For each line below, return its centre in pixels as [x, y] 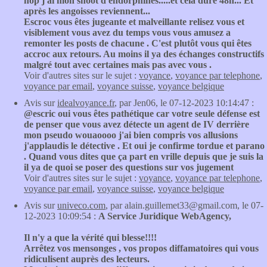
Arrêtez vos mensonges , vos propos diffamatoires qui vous [141, 248]
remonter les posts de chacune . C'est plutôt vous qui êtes [138, 43]
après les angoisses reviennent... [87, 11]
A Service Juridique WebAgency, [165, 216]
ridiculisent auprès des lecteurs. [87, 259]
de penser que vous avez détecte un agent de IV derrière [136, 124]
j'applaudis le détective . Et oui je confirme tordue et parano [144, 146]
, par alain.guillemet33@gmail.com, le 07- [184, 205]
